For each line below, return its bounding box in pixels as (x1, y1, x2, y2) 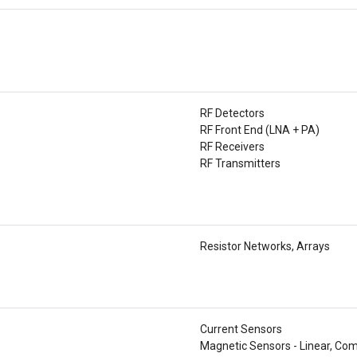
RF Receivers (200, 140, 265, 153)
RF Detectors (200, 107, 265, 120)
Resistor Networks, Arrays (200, 240, 330, 253)
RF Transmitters (200, 157, 280, 170)
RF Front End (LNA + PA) (200, 124, 320, 136)
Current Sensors (200, 323, 282, 335)
